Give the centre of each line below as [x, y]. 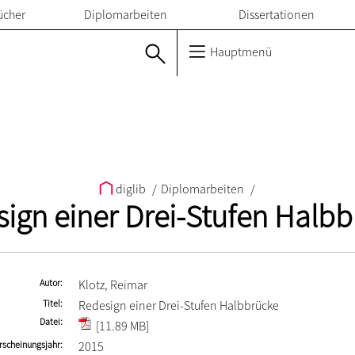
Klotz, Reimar [113, 284]
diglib [130, 189]
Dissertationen [277, 14]
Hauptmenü [240, 52]
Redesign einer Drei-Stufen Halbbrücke [179, 305]
